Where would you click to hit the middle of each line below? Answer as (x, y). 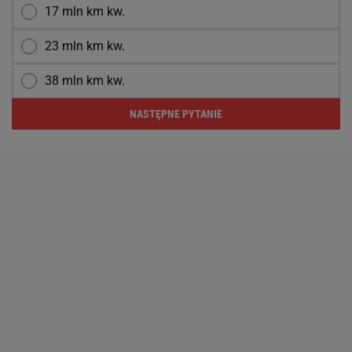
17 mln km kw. (85, 11)
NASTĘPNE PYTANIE (176, 114)
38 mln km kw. (85, 81)
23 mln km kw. (85, 46)
